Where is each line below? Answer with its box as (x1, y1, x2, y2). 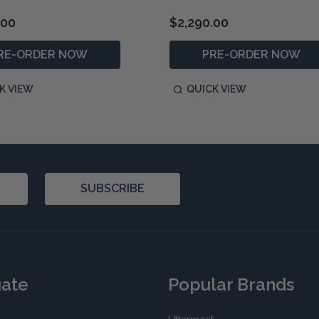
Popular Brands (168, 273, 294, 295)
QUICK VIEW (187, 83, 246, 95)
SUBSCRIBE (80, 182, 145, 196)
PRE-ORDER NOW (202, 47, 300, 61)
